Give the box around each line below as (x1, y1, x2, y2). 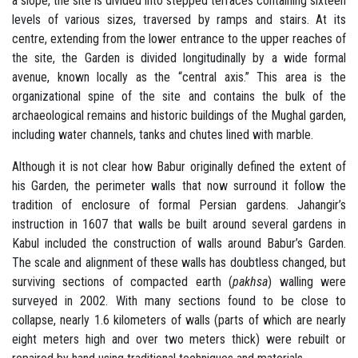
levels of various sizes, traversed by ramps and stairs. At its (12, 11, 346, 27)
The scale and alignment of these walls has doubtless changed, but (12, 254, 346, 270)
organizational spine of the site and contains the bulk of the (12, 88, 346, 104)
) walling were (268, 273, 347, 289)
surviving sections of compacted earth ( (12, 273, 233, 289)
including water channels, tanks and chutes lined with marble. (12, 126, 316, 142)
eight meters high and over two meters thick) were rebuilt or (12, 331, 346, 347)
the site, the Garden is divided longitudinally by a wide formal (12, 50, 346, 66)
